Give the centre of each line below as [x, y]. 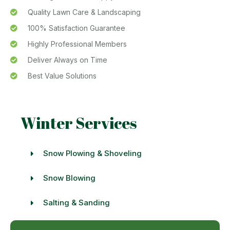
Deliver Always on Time [67, 60]
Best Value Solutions [62, 76]
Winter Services [79, 123]
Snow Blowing [69, 178]
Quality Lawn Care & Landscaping [84, 12]
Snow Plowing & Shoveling [92, 153]
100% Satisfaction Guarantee [76, 28]
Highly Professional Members [77, 44]
